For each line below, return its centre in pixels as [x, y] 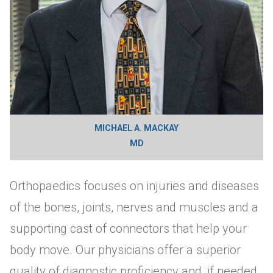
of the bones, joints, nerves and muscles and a [134, 207]
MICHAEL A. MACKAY [136, 128]
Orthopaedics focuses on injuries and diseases [134, 186]
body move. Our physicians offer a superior [125, 250]
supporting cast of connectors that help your [128, 228]
